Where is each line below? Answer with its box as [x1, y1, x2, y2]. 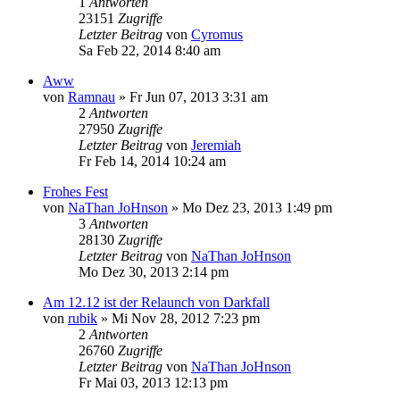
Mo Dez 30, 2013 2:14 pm [79, 264, 229, 279]
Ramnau [68, 89, 115, 104]
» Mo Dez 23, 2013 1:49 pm [168, 200, 332, 215]
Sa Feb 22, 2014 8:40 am [79, 43, 221, 58]
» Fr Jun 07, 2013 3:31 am [115, 89, 268, 104]
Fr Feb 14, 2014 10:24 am [79, 154, 226, 169]
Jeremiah [191, 137, 241, 153]
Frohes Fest [43, 184, 108, 199]
